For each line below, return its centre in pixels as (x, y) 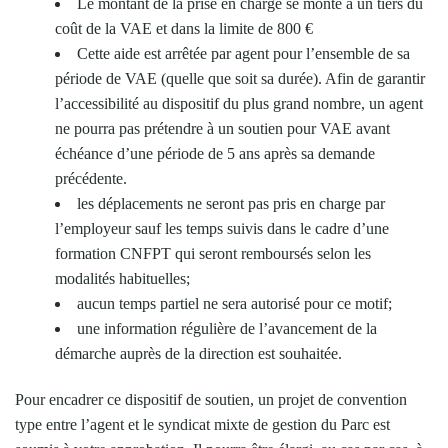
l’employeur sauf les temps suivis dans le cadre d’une (222, 228)
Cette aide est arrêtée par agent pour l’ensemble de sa (243, 53)
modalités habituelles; (122, 278)
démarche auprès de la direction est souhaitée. (198, 353)
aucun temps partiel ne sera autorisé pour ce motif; (234, 303)
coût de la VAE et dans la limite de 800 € (184, 28)
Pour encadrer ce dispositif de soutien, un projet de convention (211, 399)
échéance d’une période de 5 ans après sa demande (215, 153)
